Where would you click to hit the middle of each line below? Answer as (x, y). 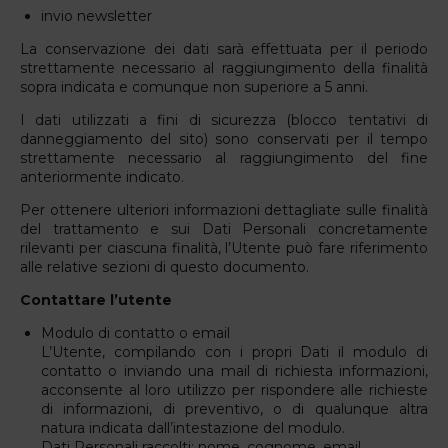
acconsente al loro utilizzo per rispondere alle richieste (234, 389)
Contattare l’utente (96, 299)
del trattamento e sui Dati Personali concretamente (224, 228)
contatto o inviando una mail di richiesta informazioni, (234, 370)
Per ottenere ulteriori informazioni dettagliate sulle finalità (224, 209)
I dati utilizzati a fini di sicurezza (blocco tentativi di (224, 119)
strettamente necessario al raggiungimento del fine (224, 157)
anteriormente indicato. (102, 176)
